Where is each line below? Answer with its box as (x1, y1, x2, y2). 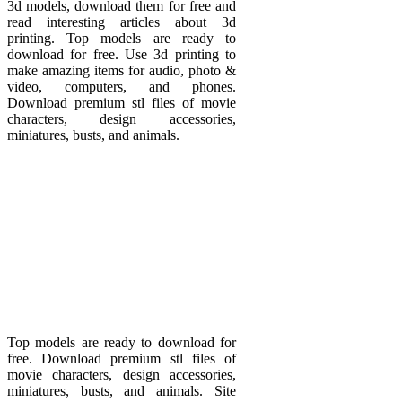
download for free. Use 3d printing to (7, 46, 236, 62)
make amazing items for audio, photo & (7, 62, 236, 78)
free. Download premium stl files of (7, 350, 236, 366)
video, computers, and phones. (7, 78, 236, 94)
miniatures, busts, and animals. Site (7, 382, 236, 398)
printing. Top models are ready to (7, 30, 236, 46)
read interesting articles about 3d (7, 13, 236, 30)
